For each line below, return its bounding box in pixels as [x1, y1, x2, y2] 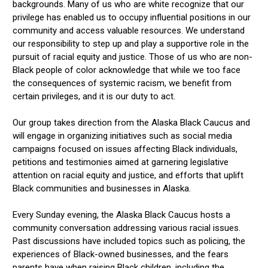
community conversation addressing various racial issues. [13, 222, 241, 233]
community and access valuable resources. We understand [13, 25, 245, 36]
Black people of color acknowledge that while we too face [13, 64, 241, 75]
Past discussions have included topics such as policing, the [13, 235, 246, 246]
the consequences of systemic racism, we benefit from [13, 77, 232, 89]
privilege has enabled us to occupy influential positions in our [13, 11, 251, 23]
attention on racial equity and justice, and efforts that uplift [13, 169, 244, 181]
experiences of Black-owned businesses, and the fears [13, 248, 229, 260]
